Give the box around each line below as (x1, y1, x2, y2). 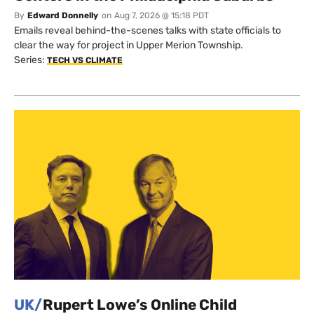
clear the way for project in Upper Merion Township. (14, 39, 243, 51)
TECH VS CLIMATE (47, 55, 123, 65)
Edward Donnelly (27, 10, 98, 20)
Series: (14, 53, 47, 66)
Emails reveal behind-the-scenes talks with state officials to (14, 24, 281, 36)
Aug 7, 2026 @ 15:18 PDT (114, 10, 209, 20)
